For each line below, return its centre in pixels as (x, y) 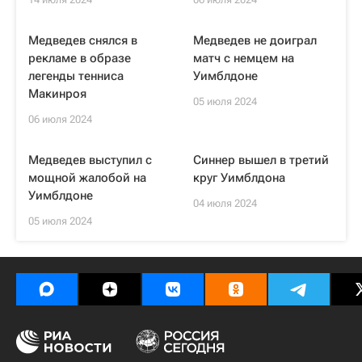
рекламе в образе (80, 58)
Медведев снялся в (83, 40)
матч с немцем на (244, 58)
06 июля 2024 (60, 119)
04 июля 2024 (225, 203)
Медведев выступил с (90, 160)
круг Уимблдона (239, 178)
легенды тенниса (76, 76)
